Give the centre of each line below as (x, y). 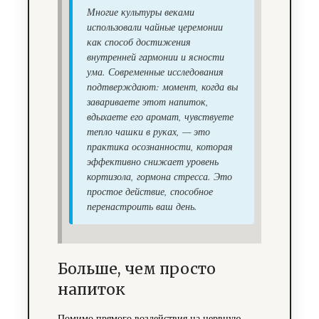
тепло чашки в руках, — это (148, 132)
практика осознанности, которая (159, 147)
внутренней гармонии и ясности (155, 57)
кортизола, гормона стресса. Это (159, 177)
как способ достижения (138, 42)
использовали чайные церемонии (155, 27)
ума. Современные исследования (155, 72)
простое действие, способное (150, 192)
